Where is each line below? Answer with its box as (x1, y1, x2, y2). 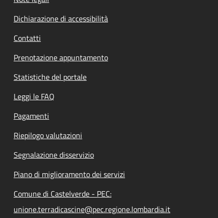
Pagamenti (14, 109, 49, 122)
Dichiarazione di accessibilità (14, 12, 108, 24)
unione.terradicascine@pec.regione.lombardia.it (14, 203, 170, 215)
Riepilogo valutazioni (14, 129, 82, 141)
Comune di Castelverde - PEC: (14, 187, 111, 200)
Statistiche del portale (14, 71, 87, 83)
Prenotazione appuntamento (14, 51, 108, 63)
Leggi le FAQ (14, 90, 54, 102)
